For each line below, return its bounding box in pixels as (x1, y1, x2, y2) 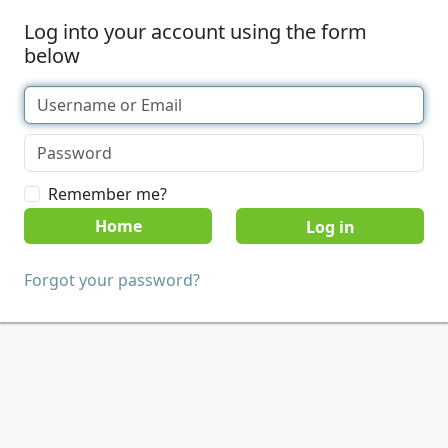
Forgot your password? (24, 269, 200, 291)
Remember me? (48, 183, 167, 205)
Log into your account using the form (24, 18, 367, 45)
